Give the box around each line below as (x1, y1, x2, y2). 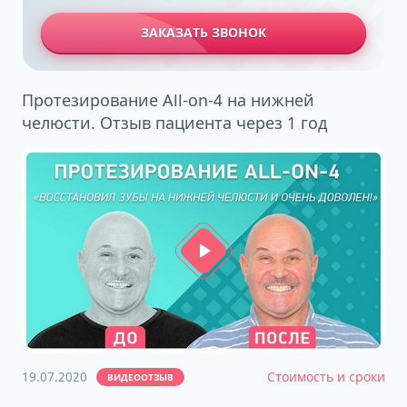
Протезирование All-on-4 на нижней (22, 89, 314, 111)
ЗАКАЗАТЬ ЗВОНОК (141, 24, 266, 41)
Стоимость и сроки (267, 368, 385, 385)
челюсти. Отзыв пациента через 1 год (22, 112, 327, 134)
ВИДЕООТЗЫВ (107, 371, 174, 383)
